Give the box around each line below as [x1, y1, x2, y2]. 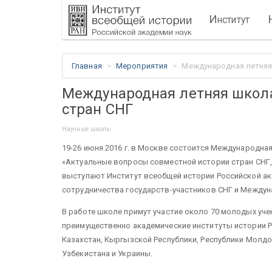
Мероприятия [116, 61, 168, 70]
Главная [72, 61, 102, 70]
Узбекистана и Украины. [62, 249, 153, 258]
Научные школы [62, 125, 112, 133]
